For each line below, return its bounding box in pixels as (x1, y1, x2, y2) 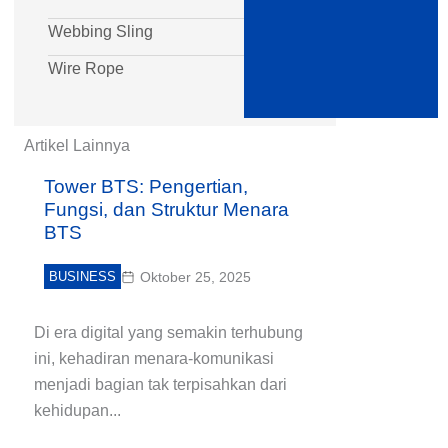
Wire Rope (48, 60, 124, 77)
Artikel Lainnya (24, 137, 130, 154)
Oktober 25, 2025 (140, 269, 251, 285)
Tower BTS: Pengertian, (44, 176, 248, 197)
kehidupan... (34, 402, 121, 419)
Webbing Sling (48, 23, 153, 40)
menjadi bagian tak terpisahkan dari (34, 376, 287, 393)
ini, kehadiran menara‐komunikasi (34, 350, 274, 367)
